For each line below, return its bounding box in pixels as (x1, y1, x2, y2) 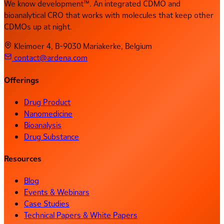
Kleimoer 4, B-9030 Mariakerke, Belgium (12, 40, 152, 52)
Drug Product (24, 96, 70, 108)
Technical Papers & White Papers (24, 209, 137, 221)
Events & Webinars (24, 186, 89, 198)
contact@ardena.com (12, 52, 87, 64)
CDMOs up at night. (4, 21, 72, 33)
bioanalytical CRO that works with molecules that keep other (4, 9, 213, 21)
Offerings (4, 74, 39, 86)
